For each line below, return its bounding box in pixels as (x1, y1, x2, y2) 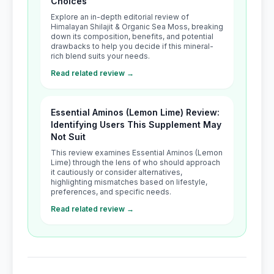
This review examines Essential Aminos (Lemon (51, 148, 223, 157)
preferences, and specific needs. (51, 187, 171, 196)
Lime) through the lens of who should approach (51, 158, 220, 167)
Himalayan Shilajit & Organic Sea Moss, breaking (51, 22, 223, 31)
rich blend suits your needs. (51, 51, 150, 61)
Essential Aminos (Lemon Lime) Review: (51, 107, 220, 117)
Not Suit (51, 131, 86, 142)
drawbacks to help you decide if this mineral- (51, 42, 213, 51)
